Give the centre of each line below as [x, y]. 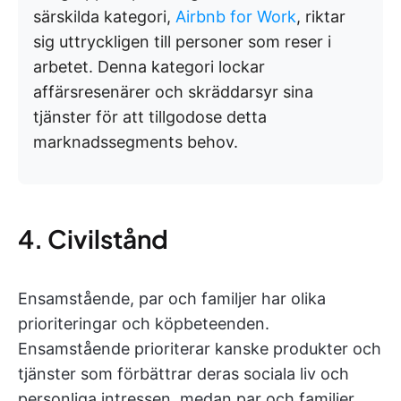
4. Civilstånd [93, 239]
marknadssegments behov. [136, 142]
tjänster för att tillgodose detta [150, 117]
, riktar [321, 17]
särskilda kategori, [104, 17]
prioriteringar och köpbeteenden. [144, 324]
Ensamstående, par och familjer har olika [172, 299]
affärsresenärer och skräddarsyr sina [173, 92]
